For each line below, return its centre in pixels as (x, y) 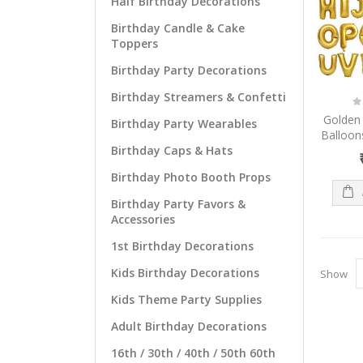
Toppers (135, 44)
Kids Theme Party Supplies (186, 300)
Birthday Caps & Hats (172, 151)
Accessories (143, 220)
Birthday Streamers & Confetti (199, 97)
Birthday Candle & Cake (178, 28)
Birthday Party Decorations (189, 70)
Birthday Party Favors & (178, 204)
